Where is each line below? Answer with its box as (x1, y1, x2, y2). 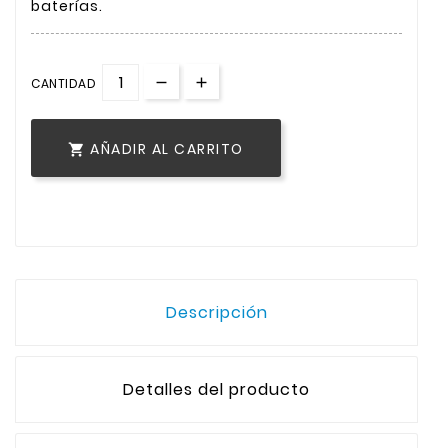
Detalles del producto (123, 377, 310, 401)
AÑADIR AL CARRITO (90, 138, 244, 159)
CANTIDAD (31, 75, 96, 93)
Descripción (165, 300, 268, 324)
